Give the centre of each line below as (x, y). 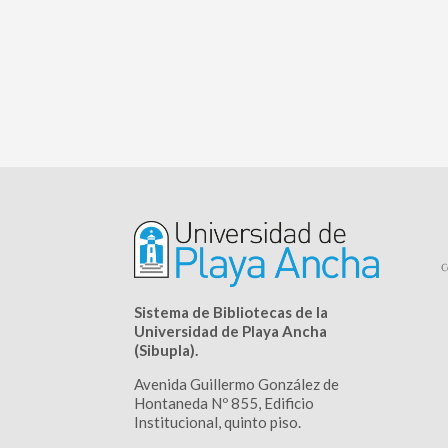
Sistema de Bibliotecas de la (231, 312)
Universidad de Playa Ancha (231, 331)
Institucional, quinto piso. (218, 422)
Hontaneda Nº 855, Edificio (224, 403)
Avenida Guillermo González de (237, 384)
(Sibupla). (166, 350)
